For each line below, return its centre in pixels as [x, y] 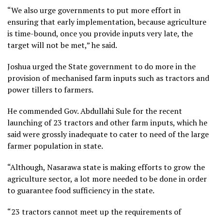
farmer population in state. [55, 146]
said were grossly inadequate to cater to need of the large [108, 134]
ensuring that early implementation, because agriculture [107, 22]
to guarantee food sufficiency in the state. [81, 190]
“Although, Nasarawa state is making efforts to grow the [106, 167]
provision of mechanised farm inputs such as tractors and [108, 78]
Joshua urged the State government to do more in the [101, 66]
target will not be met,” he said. [62, 45]
